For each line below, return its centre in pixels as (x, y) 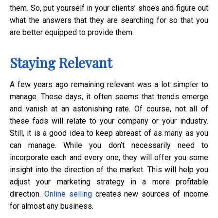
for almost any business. (52, 206)
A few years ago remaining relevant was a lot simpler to (109, 84)
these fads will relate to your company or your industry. (109, 121)
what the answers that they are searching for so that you (109, 20)
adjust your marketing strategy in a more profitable (109, 182)
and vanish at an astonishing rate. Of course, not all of (109, 109)
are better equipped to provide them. (72, 32)
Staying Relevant (61, 62)
